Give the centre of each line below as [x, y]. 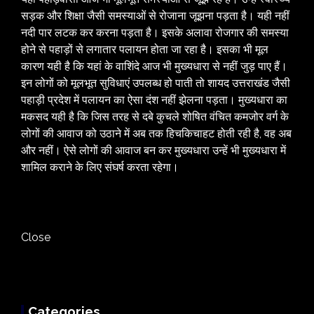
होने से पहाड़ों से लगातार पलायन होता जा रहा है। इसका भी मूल [145, 50]
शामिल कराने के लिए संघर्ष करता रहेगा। [100, 168]
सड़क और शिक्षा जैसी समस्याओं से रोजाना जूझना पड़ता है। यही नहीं [155, 16]
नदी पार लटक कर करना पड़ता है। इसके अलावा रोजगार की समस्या [155, 33]
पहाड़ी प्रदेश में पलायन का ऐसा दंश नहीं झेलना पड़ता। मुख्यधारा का [154, 100]
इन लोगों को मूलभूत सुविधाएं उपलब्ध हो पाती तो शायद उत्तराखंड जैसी [156, 83]
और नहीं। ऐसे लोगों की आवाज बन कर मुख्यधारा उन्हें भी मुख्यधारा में [153, 151]
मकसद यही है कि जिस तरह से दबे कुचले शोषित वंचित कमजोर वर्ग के [155, 117]
